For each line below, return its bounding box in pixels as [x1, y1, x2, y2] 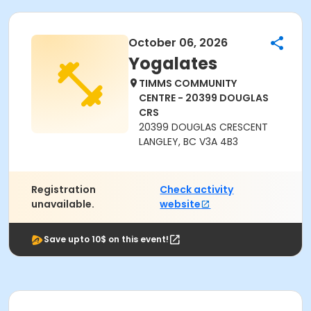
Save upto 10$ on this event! [44, 233, 169, 245]
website [160, 197, 201, 211]
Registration [31, 183, 96, 196]
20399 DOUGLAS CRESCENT [139, 120, 268, 134]
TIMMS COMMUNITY [139, 76, 237, 90]
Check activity [160, 183, 234, 196]
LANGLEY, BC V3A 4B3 [139, 135, 238, 149]
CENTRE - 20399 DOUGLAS [139, 91, 269, 105]
